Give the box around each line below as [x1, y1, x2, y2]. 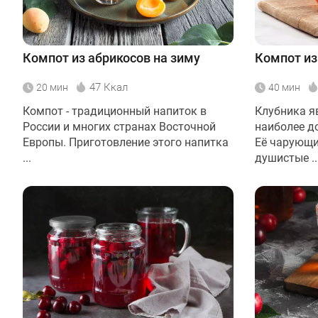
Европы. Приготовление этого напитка [23, 135, 229, 149]
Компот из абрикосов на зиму [23, 50, 200, 65]
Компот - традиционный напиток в [23, 104, 207, 118]
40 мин [268, 81, 300, 93]
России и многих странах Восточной [23, 119, 216, 133]
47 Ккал [89, 80, 128, 94]
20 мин [36, 81, 68, 93]
